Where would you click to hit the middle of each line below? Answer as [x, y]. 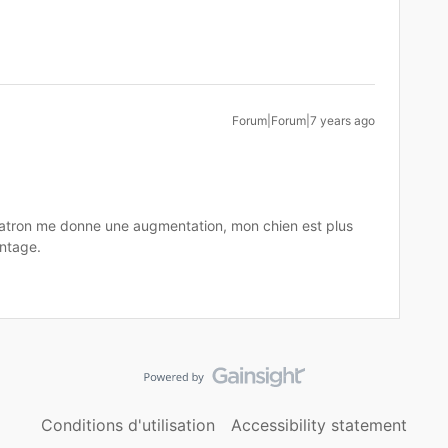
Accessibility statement [319, 425]
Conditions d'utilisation [128, 425]
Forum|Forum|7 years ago [303, 120]
